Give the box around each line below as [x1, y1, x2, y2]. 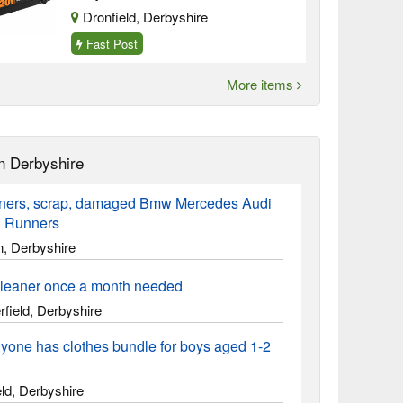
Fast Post [83, 35, 139, 52]
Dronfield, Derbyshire [79, 7, 209, 26]
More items [226, 75, 297, 94]
